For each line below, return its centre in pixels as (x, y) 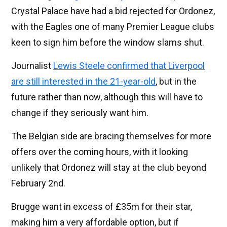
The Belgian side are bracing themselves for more (111, 136)
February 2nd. (38, 183)
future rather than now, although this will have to (107, 97)
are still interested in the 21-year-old (83, 82)
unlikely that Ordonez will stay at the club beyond (109, 168)
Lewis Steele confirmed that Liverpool (129, 66)
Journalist (32, 66)
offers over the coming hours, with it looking (100, 152)
